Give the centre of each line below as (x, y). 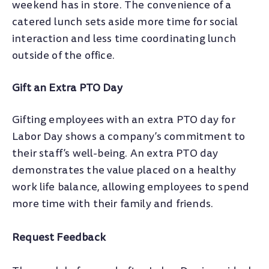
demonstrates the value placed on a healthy (124, 171)
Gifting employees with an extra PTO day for (124, 120)
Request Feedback (59, 238)
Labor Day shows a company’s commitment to (129, 137)
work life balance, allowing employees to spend (131, 187)
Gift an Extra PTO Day (67, 88)
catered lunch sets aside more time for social (125, 22)
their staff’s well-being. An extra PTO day (115, 154)
